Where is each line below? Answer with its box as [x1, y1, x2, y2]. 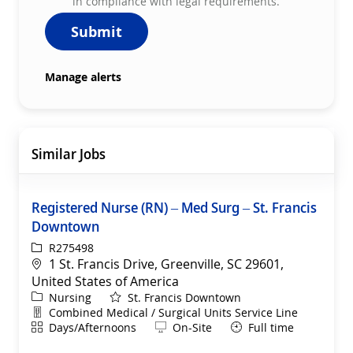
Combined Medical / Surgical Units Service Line [49, 304, 298, 320]
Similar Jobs [32, 143, 106, 163]
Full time [248, 319, 294, 335]
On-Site [173, 319, 212, 335]
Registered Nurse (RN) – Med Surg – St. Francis [32, 197, 317, 217]
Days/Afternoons [49, 319, 136, 335]
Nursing [49, 289, 91, 305]
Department [31, 303, 95, 319]
